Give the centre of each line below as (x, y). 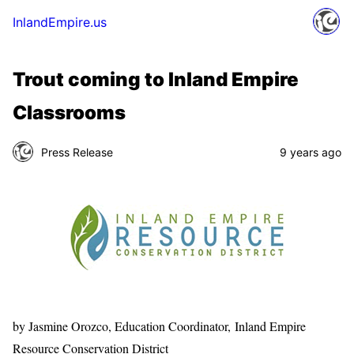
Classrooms (69, 113)
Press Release (77, 152)
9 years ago (311, 152)
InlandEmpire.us (60, 22)
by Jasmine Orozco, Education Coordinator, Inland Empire (159, 326)
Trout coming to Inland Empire (156, 79)
